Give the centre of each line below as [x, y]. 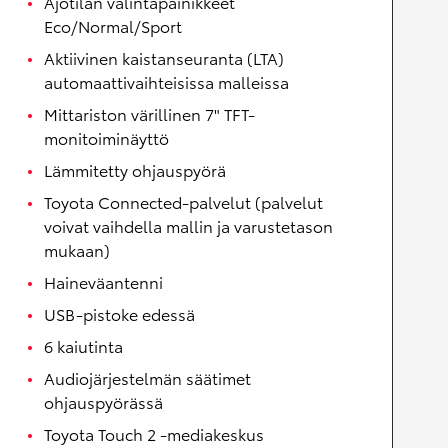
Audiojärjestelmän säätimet [147, 378]
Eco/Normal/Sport [113, 26]
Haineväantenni [103, 282]
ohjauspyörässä [103, 402]
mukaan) [77, 250]
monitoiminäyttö [106, 138]
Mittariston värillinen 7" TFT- [149, 114]
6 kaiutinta [83, 346]
